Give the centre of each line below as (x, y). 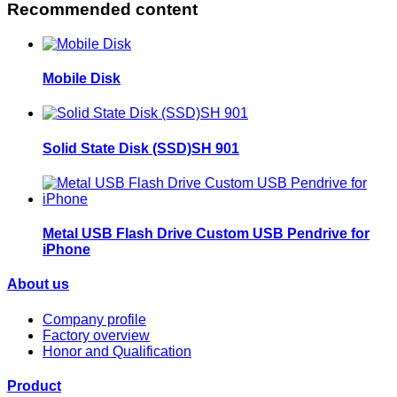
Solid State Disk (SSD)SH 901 (141, 148)
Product (34, 385)
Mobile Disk (82, 79)
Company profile (94, 319)
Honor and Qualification (117, 351)
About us (38, 284)
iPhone (66, 250)
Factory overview (96, 335)
